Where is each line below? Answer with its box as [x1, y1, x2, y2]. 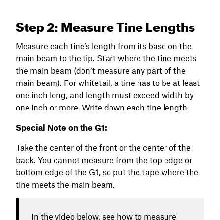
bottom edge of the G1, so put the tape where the [16, 166, 198, 177]
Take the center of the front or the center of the [16, 142, 191, 152]
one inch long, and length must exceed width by [16, 89, 193, 100]
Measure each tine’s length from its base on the [16, 40, 192, 51]
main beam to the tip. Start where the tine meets [16, 53, 196, 63]
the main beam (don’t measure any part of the [16, 65, 186, 75]
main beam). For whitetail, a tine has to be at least [16, 77, 200, 87]
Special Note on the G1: [16, 122, 109, 132]
